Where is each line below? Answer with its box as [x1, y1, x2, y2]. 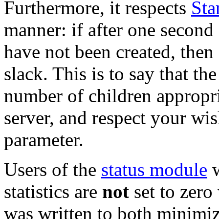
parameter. [4, 129, 84, 150]
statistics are [4, 180, 102, 202]
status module [101, 158, 207, 180]
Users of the [4, 158, 101, 180]
